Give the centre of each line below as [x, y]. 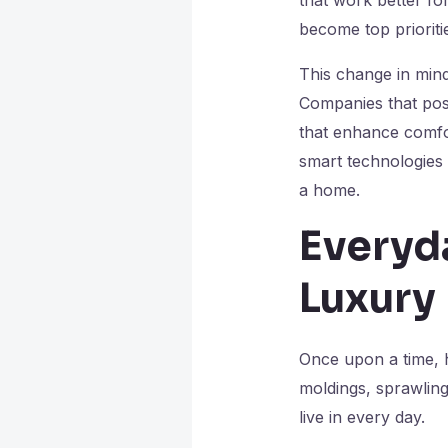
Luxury [367, 298]
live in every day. [361, 416]
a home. [329, 189]
